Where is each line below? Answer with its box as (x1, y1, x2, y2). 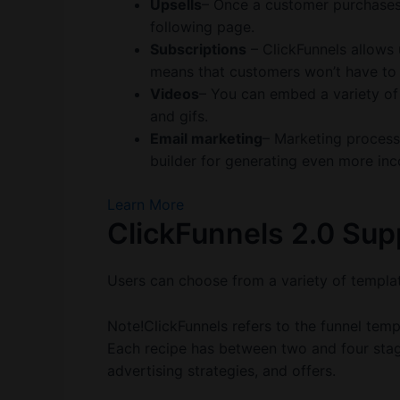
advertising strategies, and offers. (107, 361, 336, 379)
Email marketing (150, 129, 262, 147)
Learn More (107, 195, 184, 213)
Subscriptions (150, 39, 246, 58)
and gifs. (150, 106, 208, 125)
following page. (150, 17, 254, 36)
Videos (150, 84, 199, 103)
